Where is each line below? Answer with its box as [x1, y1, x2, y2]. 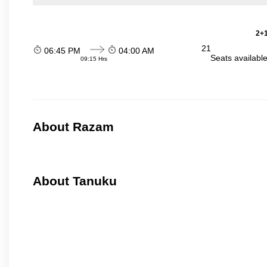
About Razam [33, 120, 114, 134]
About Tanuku [33, 174, 117, 188]
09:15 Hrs [80, 55, 107, 62]
